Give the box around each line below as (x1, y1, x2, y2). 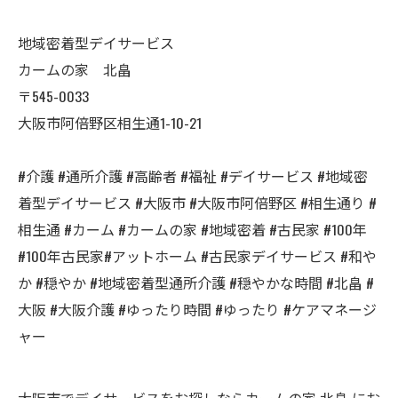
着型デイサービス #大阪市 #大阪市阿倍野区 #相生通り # (18, 192, 377, 213)
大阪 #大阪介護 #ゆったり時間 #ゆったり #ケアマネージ (18, 298, 377, 320)
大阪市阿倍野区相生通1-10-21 (18, 112, 202, 133)
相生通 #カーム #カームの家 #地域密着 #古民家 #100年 (18, 219, 367, 240)
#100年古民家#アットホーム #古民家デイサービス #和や (18, 245, 377, 267)
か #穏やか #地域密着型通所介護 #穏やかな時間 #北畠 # (18, 272, 374, 293)
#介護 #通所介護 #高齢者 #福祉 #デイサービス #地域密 (18, 165, 368, 187)
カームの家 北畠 (18, 59, 131, 80)
